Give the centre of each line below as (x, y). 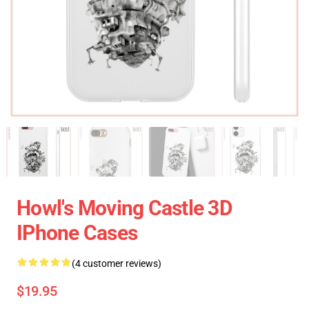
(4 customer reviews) (117, 263)
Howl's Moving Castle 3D (124, 208)
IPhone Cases (77, 233)
